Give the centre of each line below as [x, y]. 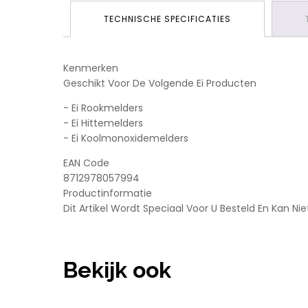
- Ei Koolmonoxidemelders [126, 138]
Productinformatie [108, 193]
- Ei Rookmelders [103, 108]
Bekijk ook [117, 270]
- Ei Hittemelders [103, 123]
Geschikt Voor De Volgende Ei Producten [160, 83]
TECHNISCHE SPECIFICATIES [167, 19]
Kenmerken [91, 68]
